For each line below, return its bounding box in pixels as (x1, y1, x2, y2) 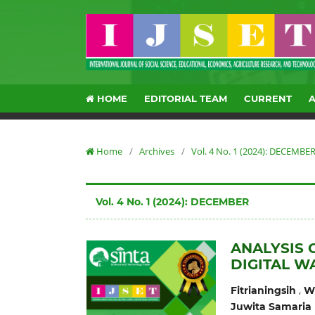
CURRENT (244, 93, 292, 104)
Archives (139, 144, 174, 157)
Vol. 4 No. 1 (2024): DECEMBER (96, 195, 249, 208)
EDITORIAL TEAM (144, 93, 228, 104)
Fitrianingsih (230, 283, 296, 297)
